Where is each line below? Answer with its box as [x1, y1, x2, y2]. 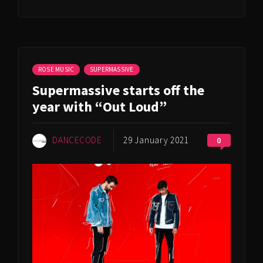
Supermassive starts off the [32, 80, 204, 99]
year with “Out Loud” [32, 97, 167, 116]
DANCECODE [52, 134, 102, 146]
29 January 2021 [123, 134, 189, 146]
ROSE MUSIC [38, 65, 75, 73]
